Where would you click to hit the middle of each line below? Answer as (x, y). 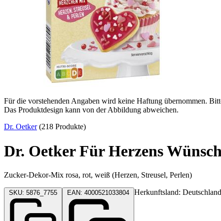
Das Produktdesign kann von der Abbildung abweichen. (91, 110)
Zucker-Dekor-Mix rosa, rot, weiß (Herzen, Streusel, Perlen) (98, 175)
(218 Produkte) (61, 127)
